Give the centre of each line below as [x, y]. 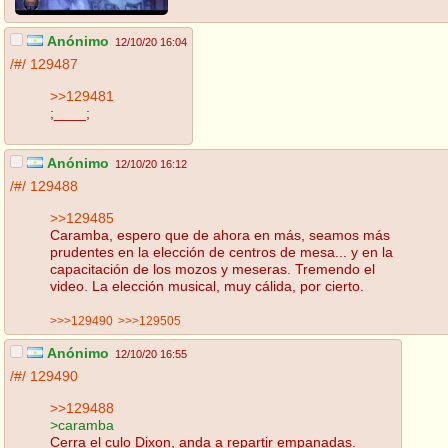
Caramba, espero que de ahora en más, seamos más [220, 234]
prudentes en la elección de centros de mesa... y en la [221, 251]
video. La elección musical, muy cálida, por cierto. [207, 285]
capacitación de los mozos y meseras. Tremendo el [212, 268]
